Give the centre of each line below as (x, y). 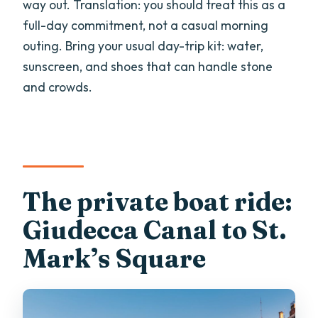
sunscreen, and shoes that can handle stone (148, 66)
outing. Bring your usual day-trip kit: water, (143, 45)
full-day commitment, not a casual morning (146, 25)
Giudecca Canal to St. (155, 230)
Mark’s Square (115, 258)
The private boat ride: (158, 201)
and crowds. (58, 87)
